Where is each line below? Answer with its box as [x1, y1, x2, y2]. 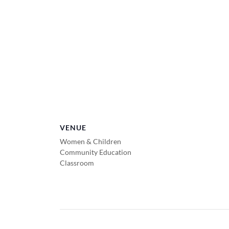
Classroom [60, 158, 94, 167]
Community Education [60, 148, 131, 156]
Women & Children [60, 137, 121, 146]
